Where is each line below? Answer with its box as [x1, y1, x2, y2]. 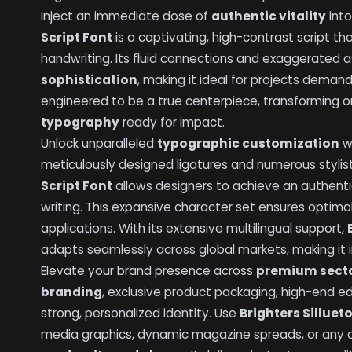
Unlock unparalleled [41, 135, 158, 152]
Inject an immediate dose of [41, 8, 212, 25]
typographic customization [157, 135, 340, 152]
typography [41, 114, 120, 131]
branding [41, 284, 103, 301]
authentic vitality [211, 8, 327, 25]
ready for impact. [119, 114, 225, 131]
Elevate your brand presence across [41, 262, 257, 280]
